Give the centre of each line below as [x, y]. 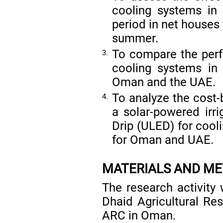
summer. [135, 38]
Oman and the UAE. [164, 82]
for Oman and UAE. [163, 140]
